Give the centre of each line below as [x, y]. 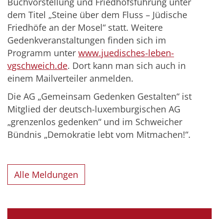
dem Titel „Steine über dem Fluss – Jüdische [97, 15]
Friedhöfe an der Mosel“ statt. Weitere [85, 28]
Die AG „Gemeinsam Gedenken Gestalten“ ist [99, 97]
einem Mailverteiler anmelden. [70, 78]
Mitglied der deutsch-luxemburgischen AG [94, 109]
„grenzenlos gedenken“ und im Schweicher [95, 122]
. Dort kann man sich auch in [127, 66]
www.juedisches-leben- [126, 53]
